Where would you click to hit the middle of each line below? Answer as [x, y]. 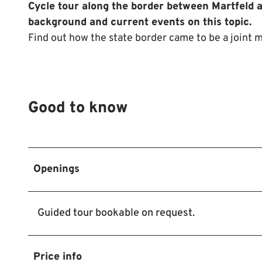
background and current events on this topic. [140, 22]
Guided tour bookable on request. [116, 213]
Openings [56, 169]
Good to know [78, 108]
